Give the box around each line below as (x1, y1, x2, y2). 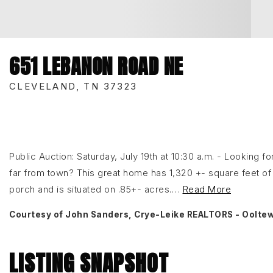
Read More (182, 183, 231, 195)
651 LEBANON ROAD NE (9, 51, 183, 82)
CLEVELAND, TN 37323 (9, 80, 138, 92)
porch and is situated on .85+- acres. (9, 183, 172, 195)
